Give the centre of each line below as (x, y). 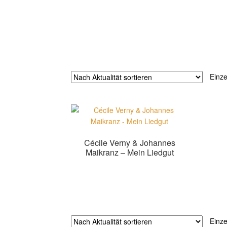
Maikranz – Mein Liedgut (129, 153)
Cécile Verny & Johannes (129, 143)
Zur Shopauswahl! (130, 172)
